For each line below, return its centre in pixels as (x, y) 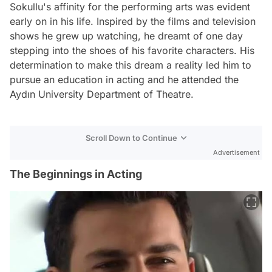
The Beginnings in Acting (76, 174)
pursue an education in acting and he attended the (124, 80)
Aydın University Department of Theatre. (102, 94)
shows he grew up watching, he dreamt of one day (126, 36)
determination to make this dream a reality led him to (131, 65)
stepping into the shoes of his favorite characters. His (132, 50)
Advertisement (236, 152)
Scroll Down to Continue (131, 138)
